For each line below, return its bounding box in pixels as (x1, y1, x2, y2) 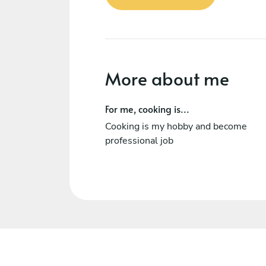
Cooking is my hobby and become (105, 119, 247, 133)
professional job (105, 134, 173, 147)
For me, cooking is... (105, 102, 189, 115)
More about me (105, 65, 229, 90)
